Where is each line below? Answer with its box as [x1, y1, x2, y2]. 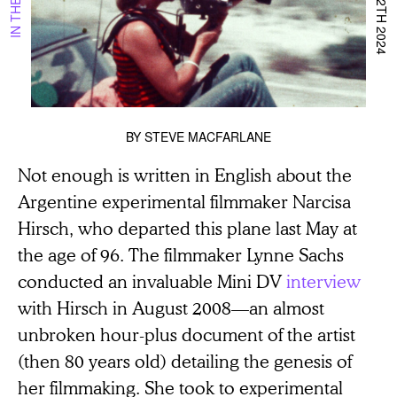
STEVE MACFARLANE [144, 127, 271, 145]
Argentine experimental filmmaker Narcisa [18, 189, 351, 213]
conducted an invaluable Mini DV [18, 269, 286, 292]
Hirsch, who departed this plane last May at [18, 215, 357, 239]
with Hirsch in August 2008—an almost [18, 295, 324, 319]
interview [286, 269, 361, 292]
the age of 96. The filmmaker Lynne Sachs [18, 242, 344, 266]
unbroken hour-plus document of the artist [18, 322, 355, 346]
